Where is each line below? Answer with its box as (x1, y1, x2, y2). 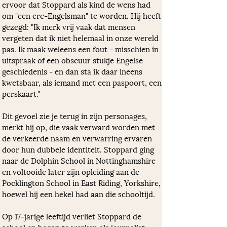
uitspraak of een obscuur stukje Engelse (2, 54, 145, 66)
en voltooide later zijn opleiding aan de (2, 165, 141, 177)
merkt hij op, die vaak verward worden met (2, 121, 157, 133)
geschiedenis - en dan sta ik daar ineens (2, 65, 144, 77)
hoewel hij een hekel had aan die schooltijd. (2, 187, 155, 200)
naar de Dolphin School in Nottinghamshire (2, 154, 158, 166)
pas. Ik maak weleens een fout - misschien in (2, 43, 161, 55)
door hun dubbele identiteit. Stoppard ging (2, 143, 156, 155)
